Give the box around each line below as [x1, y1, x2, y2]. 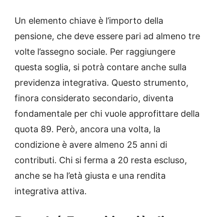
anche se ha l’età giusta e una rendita [15, 170, 166, 181]
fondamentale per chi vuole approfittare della [15, 108, 200, 119]
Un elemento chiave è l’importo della [15, 15, 163, 26]
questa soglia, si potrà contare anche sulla [15, 62, 186, 73]
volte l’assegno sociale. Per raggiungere [15, 46, 175, 57]
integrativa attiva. [15, 186, 87, 197]
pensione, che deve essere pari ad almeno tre [15, 31, 200, 42]
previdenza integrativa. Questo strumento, [15, 77, 188, 88]
